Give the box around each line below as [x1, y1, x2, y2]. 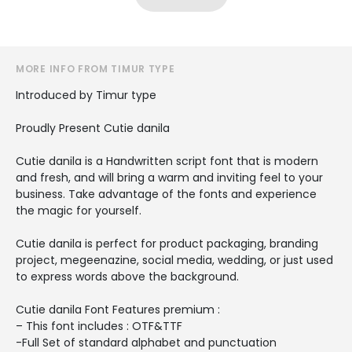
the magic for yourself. [16, 202, 141, 218]
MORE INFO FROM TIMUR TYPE [16, 61, 175, 75]
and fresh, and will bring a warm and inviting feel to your [16, 169, 323, 185]
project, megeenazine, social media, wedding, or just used [16, 251, 333, 268]
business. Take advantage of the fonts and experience [16, 185, 317, 202]
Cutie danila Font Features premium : [16, 301, 220, 317]
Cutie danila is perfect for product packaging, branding [16, 235, 318, 251]
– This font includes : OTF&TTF [16, 317, 182, 334]
